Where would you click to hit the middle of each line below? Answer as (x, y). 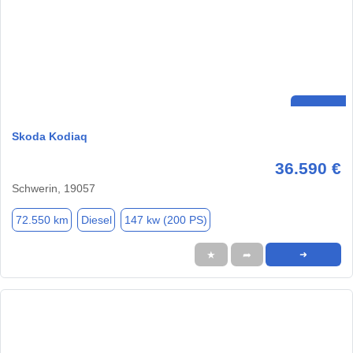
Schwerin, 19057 (54, 189)
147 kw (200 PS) (165, 219)
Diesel (96, 219)
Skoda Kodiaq (50, 137)
